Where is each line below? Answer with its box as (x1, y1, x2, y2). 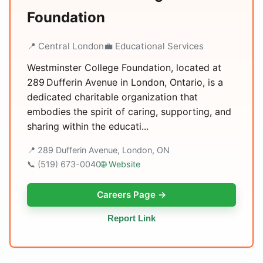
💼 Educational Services (104, 41, 204, 52)
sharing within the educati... (27, 120, 149, 132)
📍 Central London (27, 41, 104, 52)
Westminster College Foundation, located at (27, 62, 221, 73)
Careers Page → (96, 189, 167, 200)
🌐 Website (101, 159, 140, 169)
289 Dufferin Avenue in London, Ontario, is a (27, 76, 223, 88)
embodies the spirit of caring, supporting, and (27, 106, 231, 117)
